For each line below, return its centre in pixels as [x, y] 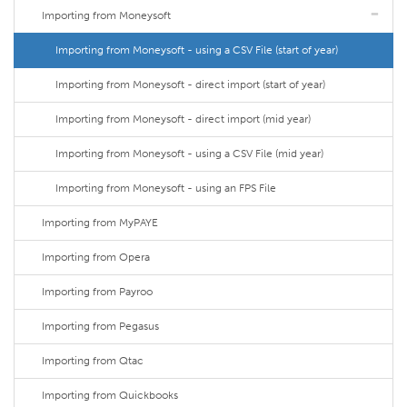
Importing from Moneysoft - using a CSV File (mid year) [189, 154]
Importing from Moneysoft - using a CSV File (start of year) [197, 50]
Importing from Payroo [97, 292]
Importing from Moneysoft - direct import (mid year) [183, 119]
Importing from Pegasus [100, 326]
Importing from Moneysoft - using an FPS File [166, 188]
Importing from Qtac [93, 361]
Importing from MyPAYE [100, 223]
